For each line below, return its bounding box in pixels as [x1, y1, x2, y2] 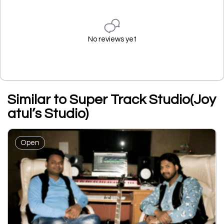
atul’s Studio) [7, 106, 88, 121]
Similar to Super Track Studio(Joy [7, 92, 216, 107]
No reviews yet [87, 35, 136, 43]
